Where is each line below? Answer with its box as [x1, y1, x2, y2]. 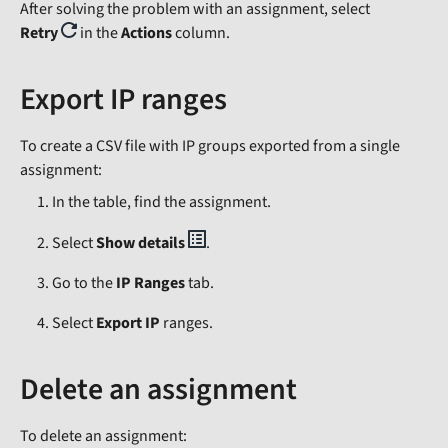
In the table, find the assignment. [52, 191, 271, 214]
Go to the [52, 272, 116, 295]
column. [172, 22, 230, 45]
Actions [121, 22, 172, 45]
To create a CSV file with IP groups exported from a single [20, 135, 400, 158]
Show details [96, 232, 185, 255]
